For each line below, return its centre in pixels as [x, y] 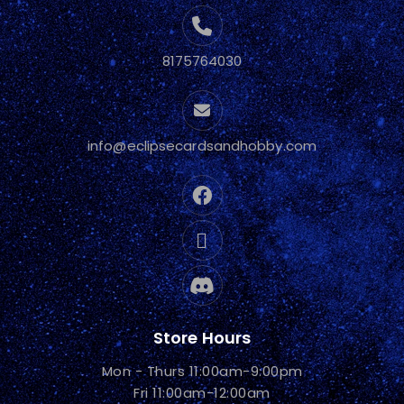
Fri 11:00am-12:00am [202, 392]
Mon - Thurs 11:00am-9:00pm [202, 371]
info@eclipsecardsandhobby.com [202, 145]
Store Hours [202, 337]
